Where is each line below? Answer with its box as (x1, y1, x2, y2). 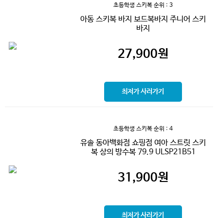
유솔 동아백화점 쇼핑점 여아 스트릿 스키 (80, 138, 206, 147)
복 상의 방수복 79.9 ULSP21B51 (91, 147, 196, 157)
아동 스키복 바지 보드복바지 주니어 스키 (80, 14, 206, 24)
